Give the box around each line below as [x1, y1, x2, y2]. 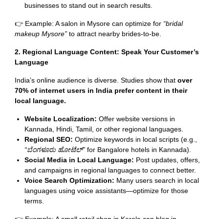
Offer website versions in [97, 115, 175, 123]
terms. [24, 197, 44, 205]
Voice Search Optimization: [24, 176, 114, 184]
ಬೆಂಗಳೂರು [27, 146, 56, 153]
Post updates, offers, [134, 156, 200, 164]
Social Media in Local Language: [24, 156, 134, 164]
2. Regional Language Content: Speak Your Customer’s [15, 48, 199, 56]
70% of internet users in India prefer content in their [15, 87, 187, 94]
